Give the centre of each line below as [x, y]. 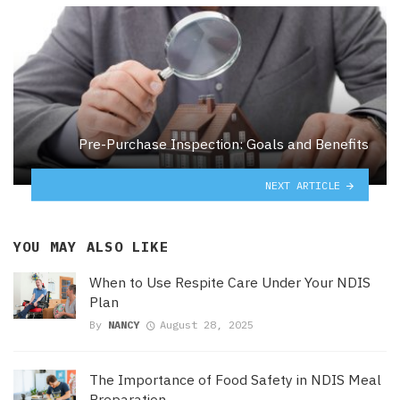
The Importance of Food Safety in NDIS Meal [235, 380]
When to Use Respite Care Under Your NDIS [230, 282]
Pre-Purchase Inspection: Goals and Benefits [224, 144]
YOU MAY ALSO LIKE [91, 247]
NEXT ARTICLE [303, 185]
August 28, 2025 [206, 325]
